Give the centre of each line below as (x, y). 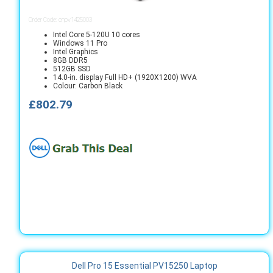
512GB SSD (72, 69)
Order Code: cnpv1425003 (60, 20)
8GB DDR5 (70, 60)
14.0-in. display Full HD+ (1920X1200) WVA (125, 77)
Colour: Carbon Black (88, 86)
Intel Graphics (76, 52)
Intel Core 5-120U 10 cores (97, 35)
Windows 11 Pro (80, 43)
